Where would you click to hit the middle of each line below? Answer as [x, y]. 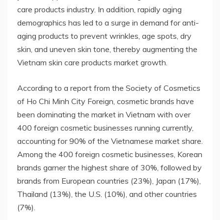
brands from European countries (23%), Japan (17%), [109, 180]
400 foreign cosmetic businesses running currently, [105, 127]
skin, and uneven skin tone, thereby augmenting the [107, 49]
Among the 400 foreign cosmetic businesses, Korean [110, 154]
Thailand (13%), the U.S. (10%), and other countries [107, 194]
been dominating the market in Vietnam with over [104, 114]
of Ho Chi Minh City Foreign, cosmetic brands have [106, 101]
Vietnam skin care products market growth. [92, 62]
